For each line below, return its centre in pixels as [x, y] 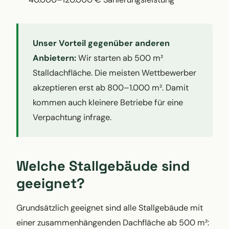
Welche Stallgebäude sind [103, 166]
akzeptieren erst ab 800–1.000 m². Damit [111, 87]
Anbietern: [54, 58]
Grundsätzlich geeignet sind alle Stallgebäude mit [110, 208]
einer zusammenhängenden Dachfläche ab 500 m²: [113, 222]
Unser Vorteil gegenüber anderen [101, 43]
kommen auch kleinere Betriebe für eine [108, 102]
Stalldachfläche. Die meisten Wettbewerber [114, 73]
